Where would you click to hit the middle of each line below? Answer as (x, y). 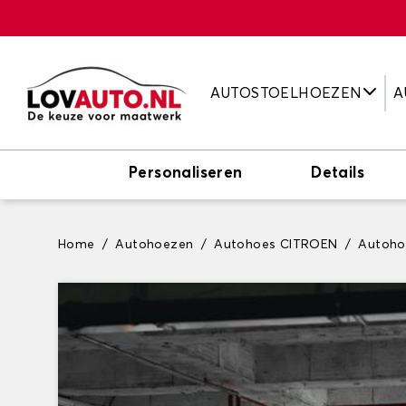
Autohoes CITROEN (276, 245)
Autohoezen (155, 245)
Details (338, 174)
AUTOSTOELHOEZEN (286, 93)
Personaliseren (186, 174)
